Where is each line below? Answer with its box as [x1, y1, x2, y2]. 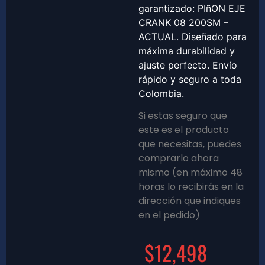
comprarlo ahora [138, 151, 219, 166]
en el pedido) [138, 208, 200, 222]
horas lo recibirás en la [138, 180, 244, 194]
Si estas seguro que [138, 109, 227, 123]
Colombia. [138, 88, 184, 100]
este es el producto [138, 123, 229, 137]
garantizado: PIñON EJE [138, 2, 245, 15]
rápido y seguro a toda [138, 73, 241, 86]
